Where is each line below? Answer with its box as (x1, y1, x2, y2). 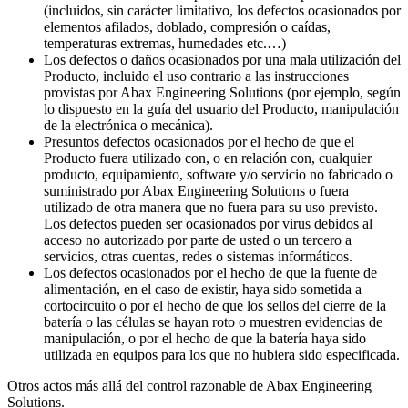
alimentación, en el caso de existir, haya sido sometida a (44, 280, 362, 297)
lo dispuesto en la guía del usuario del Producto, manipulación (44, 100, 399, 117)
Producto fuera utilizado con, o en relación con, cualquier (44, 149, 372, 166)
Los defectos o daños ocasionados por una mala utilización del (44, 51, 401, 67)
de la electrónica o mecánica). (44, 117, 213, 133)
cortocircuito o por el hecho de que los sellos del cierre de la (44, 297, 386, 313)
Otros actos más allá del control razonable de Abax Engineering (7, 377, 372, 393)
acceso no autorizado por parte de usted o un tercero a (44, 231, 352, 248)
